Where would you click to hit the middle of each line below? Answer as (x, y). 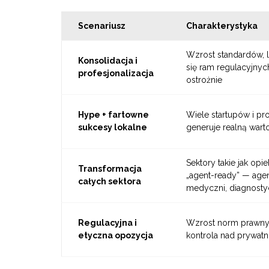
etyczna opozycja (115, 236)
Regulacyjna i (107, 223)
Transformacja (110, 169)
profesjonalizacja (116, 74)
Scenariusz (101, 26)
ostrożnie (204, 80)
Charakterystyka (222, 26)
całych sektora (109, 182)
